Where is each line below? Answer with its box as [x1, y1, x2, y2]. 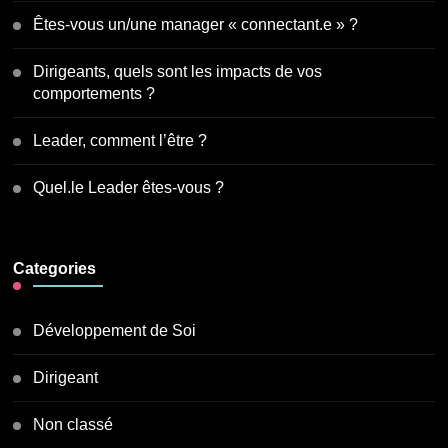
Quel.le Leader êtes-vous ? [33, 178, 225, 196]
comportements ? [33, 84, 156, 102]
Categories [13, 259, 97, 277]
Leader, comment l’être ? [33, 131, 208, 149]
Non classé [33, 415, 114, 433]
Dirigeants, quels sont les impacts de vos [33, 62, 323, 80]
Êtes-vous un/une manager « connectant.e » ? [33, 15, 359, 33]
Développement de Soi [33, 321, 197, 339]
